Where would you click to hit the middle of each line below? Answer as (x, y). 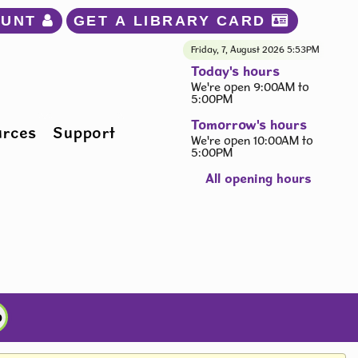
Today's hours (235, 71)
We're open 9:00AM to (250, 87)
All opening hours (259, 178)
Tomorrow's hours (249, 124)
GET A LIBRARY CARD (173, 20)
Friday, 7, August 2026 (239, 50)
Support (84, 133)
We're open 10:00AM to (252, 141)
